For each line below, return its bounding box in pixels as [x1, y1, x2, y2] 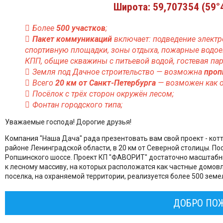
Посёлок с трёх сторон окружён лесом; [32, 89, 174, 99]
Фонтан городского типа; [32, 100, 122, 110]
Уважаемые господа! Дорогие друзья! [5, 118, 131, 126]
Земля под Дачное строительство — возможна [32, 67, 204, 77]
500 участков [56, 23, 106, 33]
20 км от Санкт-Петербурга [55, 78, 156, 88]
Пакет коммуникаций [32, 34, 112, 44]
